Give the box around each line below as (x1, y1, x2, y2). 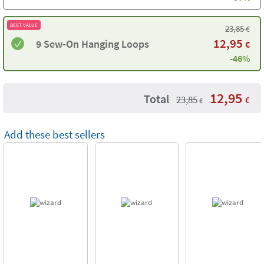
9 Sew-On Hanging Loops (36, 37, 149, 51)
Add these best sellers (4, 127, 105, 141)
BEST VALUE (10, 22, 38, 28)
